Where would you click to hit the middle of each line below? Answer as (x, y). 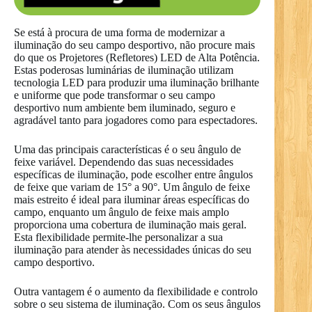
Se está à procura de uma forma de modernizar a (119, 32)
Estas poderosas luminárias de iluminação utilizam (124, 70)
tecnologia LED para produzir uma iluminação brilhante (136, 82)
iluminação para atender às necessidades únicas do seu (133, 249)
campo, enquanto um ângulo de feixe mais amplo (122, 212)
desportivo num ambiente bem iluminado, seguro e (125, 107)
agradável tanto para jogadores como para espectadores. (136, 120)
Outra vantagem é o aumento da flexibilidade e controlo (136, 291)
